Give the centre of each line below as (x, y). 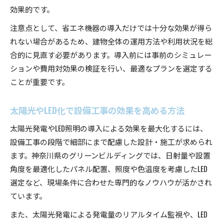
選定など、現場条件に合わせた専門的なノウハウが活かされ (111, 182)
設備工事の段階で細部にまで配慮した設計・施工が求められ (111, 141)
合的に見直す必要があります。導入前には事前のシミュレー (111, 54)
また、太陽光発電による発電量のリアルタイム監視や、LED (109, 214)
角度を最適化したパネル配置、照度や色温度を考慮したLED (109, 168)
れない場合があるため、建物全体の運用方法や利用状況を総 (111, 41)
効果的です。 (32, 9)
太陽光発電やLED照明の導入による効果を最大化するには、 (109, 128)
